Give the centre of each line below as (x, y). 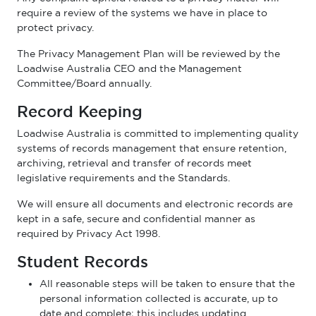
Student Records (83, 262)
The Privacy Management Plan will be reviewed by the (148, 54)
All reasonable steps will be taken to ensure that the (167, 284)
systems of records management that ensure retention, (152, 148)
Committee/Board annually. (84, 83)
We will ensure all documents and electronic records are (155, 204)
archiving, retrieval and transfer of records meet (134, 163)
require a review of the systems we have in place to (142, 13)
